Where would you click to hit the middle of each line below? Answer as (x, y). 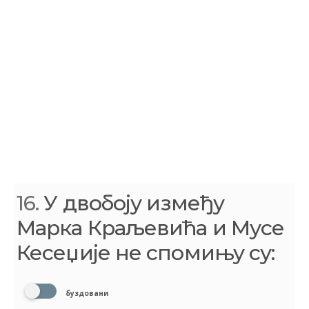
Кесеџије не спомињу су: (146, 253)
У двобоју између (132, 203)
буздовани (86, 293)
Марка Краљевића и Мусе (151, 228)
